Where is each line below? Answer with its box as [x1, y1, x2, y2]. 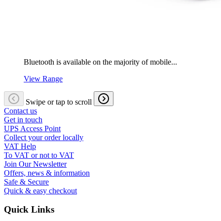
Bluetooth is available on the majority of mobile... [24, 57, 177, 66]
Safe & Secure [4, 177, 49, 186]
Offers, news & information [4, 168, 90, 177]
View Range [24, 74, 63, 83]
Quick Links [4, 204, 54, 215]
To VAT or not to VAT [4, 150, 74, 159]
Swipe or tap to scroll [26, 97, 92, 106]
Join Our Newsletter [4, 159, 67, 168]
